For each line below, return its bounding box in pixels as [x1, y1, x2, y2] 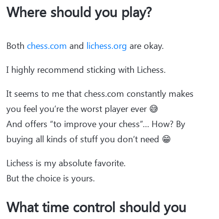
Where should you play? [6, 2, 156, 21]
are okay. [127, 40, 166, 52]
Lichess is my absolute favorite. [6, 157, 128, 169]
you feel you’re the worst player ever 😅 [6, 103, 161, 115]
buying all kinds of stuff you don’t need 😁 [6, 133, 171, 145]
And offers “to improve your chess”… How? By [6, 118, 185, 130]
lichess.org [87, 40, 127, 52]
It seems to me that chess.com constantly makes [6, 88, 194, 100]
